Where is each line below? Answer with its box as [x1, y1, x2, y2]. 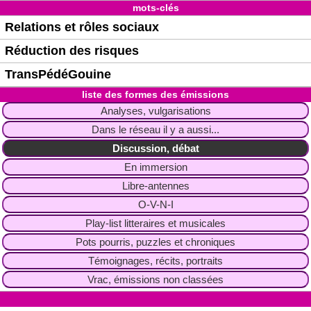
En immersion [124, 161, 187, 174]
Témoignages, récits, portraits [88, 255, 223, 267]
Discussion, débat [112, 142, 199, 155]
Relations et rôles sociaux [5, 20, 159, 35]
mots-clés [132, 2, 179, 14]
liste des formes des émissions [82, 89, 229, 101]
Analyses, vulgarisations [100, 105, 211, 117]
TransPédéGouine [5, 67, 111, 82]
